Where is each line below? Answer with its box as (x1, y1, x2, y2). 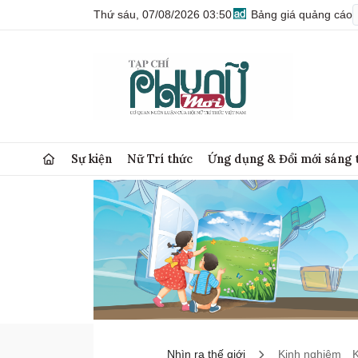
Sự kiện (71, 151, 113, 166)
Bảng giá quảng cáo (248, 8, 352, 21)
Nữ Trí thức (127, 151, 193, 166)
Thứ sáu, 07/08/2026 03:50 (93, 8, 232, 21)
